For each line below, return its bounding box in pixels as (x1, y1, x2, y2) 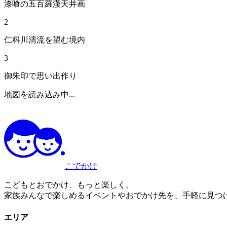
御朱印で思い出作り (4, 71, 77, 80)
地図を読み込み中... (4, 90, 75, 99)
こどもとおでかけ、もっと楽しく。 (4, 180, 134, 190)
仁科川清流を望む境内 (4, 35, 85, 44)
